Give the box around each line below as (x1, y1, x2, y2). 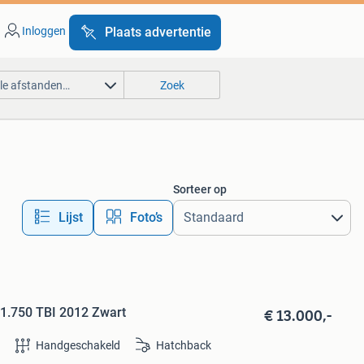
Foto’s (129, 210, 162, 225)
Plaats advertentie (104, 24, 211, 40)
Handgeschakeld (36, 339, 121, 353)
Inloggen (21, 24, 66, 37)
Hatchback (156, 339, 212, 353)
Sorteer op (172, 183, 227, 196)
